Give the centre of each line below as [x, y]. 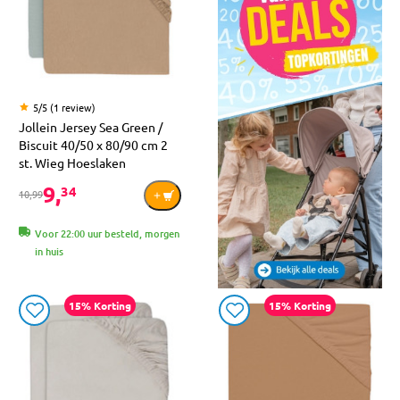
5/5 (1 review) [64, 108]
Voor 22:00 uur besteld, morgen [107, 234]
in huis [49, 252]
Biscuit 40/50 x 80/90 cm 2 [93, 145]
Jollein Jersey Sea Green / [91, 127]
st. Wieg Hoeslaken [72, 163]
